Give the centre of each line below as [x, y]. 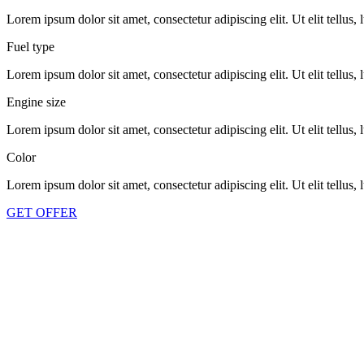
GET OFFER [42, 213]
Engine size [36, 102]
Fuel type [30, 47]
